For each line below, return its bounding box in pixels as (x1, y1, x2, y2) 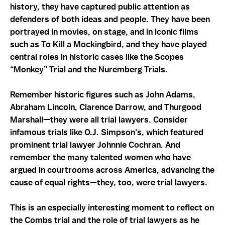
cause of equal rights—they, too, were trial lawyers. (10, 176, 207, 188)
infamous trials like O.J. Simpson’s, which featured (10, 126, 203, 138)
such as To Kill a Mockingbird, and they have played (10, 38, 207, 50)
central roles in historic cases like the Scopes (10, 51, 184, 62)
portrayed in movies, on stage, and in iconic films (10, 26, 198, 37)
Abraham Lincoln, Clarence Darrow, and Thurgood (10, 101, 201, 113)
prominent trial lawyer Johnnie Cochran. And (10, 139, 180, 150)
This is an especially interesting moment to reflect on (10, 201, 214, 213)
